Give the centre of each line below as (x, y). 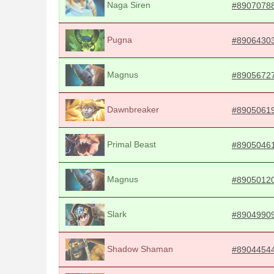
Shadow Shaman (139, 249)
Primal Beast (130, 144)
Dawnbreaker (132, 109)
